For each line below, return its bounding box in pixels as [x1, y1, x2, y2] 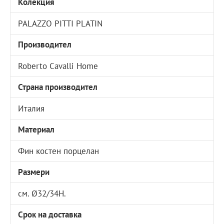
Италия [18, 102, 45, 114]
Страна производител [18, 81, 98, 93]
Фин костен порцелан [18, 145, 99, 156]
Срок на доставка [18, 209, 82, 220]
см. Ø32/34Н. [18, 187, 66, 199]
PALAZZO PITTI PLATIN [18, 17, 103, 29]
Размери [18, 166, 50, 178]
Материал [18, 124, 55, 135]
